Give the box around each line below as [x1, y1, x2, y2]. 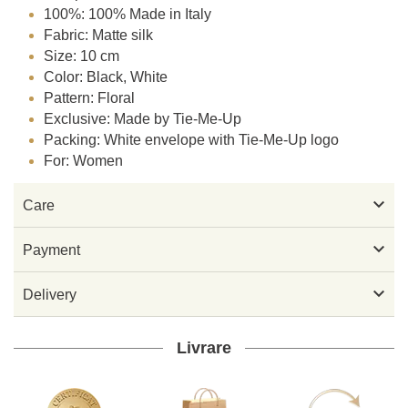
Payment [23, 241, 80, 258]
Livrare [177, 339, 231, 358]
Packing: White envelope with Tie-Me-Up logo [44, 132, 340, 148]
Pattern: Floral [44, 90, 136, 107]
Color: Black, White [44, 69, 168, 86]
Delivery [23, 286, 76, 302]
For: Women [44, 153, 124, 169]
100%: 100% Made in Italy [44, 6, 212, 23]
